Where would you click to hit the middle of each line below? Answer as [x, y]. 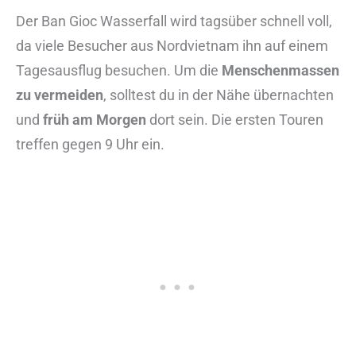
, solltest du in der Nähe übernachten [219, 95]
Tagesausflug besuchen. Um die [119, 71]
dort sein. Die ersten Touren [235, 120]
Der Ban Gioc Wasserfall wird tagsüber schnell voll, [174, 21]
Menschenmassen [281, 71]
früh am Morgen [95, 120]
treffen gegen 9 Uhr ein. [90, 145]
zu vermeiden [60, 95]
